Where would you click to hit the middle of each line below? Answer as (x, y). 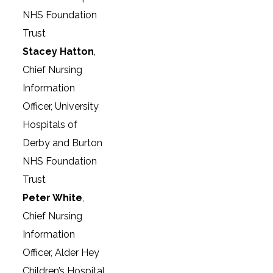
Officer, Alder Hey (61, 253)
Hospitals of (50, 125)
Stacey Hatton (58, 51)
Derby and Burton (63, 143)
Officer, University (61, 106)
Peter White (53, 198)
